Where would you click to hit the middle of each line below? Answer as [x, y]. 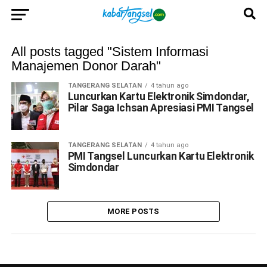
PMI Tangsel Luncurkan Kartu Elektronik [161, 156]
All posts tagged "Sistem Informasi [110, 52]
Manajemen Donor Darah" [86, 66]
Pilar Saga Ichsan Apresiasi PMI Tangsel [161, 108]
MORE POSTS [133, 211]
